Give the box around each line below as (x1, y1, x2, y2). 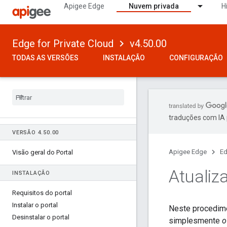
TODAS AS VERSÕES (12, 54, 79, 62)
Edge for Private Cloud (12, 37, 113, 50)
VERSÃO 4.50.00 (12, 129, 59, 136)
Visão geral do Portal (12, 148, 73, 156)
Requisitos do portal (12, 189, 72, 197)
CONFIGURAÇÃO (169, 54, 223, 62)
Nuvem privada (129, 2, 179, 10)
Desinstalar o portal (12, 213, 69, 221)
